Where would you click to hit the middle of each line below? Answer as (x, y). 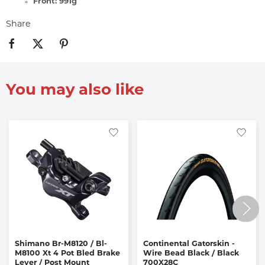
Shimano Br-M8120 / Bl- (61, 244)
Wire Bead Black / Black (191, 253)
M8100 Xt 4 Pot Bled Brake (67, 253)
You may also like (75, 91)
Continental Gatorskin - (189, 244)
